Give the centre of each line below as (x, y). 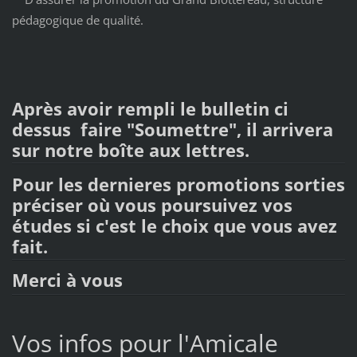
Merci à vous (67, 280)
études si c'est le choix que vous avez (174, 226)
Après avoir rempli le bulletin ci (150, 108)
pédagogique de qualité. (77, 20)
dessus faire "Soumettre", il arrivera (172, 129)
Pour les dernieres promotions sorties (178, 184)
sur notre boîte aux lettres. (130, 150)
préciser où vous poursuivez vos (152, 205)
